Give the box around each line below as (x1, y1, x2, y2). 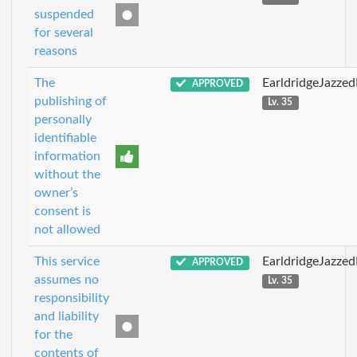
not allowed (34, 223, 100, 236)
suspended (34, 8, 94, 21)
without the (34, 168, 100, 181)
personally (34, 113, 92, 126)
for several (34, 26, 93, 39)
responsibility (34, 292, 109, 304)
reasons (34, 45, 77, 57)
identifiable (34, 131, 96, 144)
